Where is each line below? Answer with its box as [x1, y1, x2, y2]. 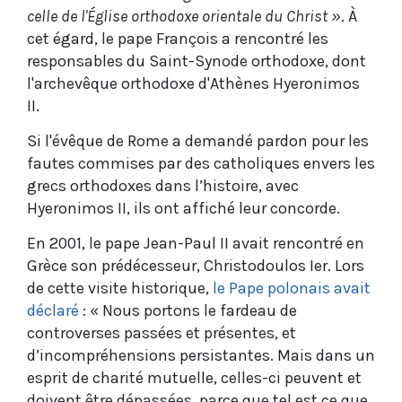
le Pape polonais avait [213, 277, 371, 298]
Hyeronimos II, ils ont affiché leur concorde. [27, 197, 340, 218]
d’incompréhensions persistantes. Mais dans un [27, 345, 375, 365]
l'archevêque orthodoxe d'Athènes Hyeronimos [27, 73, 360, 93]
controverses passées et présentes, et [27, 322, 296, 343]
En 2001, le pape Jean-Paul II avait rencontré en [27, 232, 364, 253]
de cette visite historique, [27, 277, 213, 298]
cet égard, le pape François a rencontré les [27, 28, 328, 48]
